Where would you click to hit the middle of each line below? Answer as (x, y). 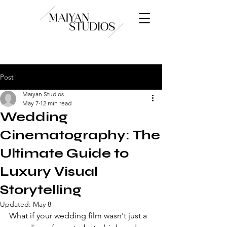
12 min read (56, 103)
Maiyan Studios (43, 94)
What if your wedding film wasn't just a (79, 216)
